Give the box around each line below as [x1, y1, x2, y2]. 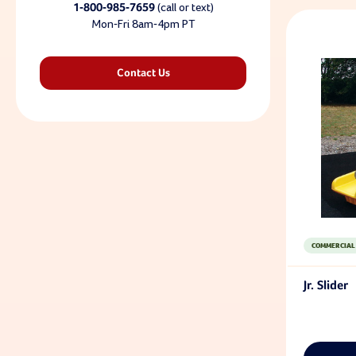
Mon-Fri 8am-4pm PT [91, 17, 195, 30]
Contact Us [116, 67, 170, 79]
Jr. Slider [304, 280, 348, 292]
